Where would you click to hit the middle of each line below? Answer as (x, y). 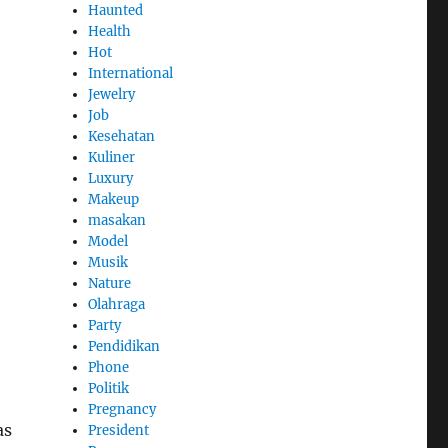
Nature (110, 284)
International (131, 74)
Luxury (111, 179)
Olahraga (117, 305)
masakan (117, 221)
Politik (109, 389)
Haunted (116, 11)
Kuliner (112, 158)
